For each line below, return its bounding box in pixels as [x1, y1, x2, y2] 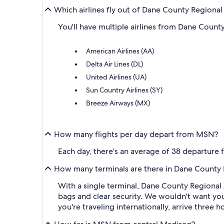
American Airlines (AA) [86, 46, 154, 56]
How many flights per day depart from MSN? [54, 128, 218, 139]
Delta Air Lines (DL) [86, 59, 143, 69]
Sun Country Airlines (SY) [86, 85, 162, 95]
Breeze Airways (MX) [86, 98, 150, 108]
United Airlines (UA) [86, 72, 146, 82]
